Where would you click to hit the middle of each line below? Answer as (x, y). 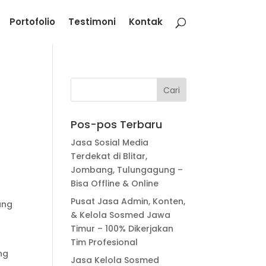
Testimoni (92, 22)
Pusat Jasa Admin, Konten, (128, 201)
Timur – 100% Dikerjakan (122, 229)
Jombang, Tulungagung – (127, 170)
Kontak (145, 22)
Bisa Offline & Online (115, 183)
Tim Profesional (104, 242)
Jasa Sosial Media (110, 142)
